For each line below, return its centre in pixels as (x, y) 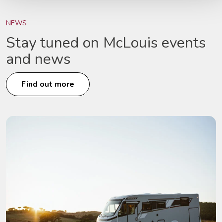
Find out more (48, 84)
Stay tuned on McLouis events (106, 43)
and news (38, 59)
